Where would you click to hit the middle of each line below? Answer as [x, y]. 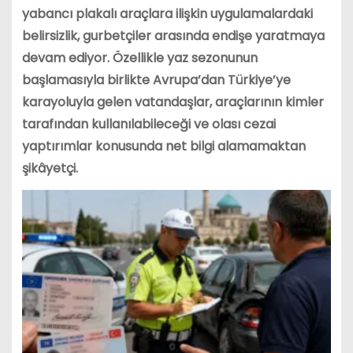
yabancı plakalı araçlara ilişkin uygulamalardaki [167, 14]
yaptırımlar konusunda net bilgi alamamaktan [163, 147]
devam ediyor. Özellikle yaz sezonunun [139, 58]
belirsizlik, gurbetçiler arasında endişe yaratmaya [173, 36]
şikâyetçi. [50, 169]
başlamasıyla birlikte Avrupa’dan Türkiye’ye [156, 80]
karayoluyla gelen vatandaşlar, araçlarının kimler [173, 102]
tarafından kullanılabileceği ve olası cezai [149, 124]
